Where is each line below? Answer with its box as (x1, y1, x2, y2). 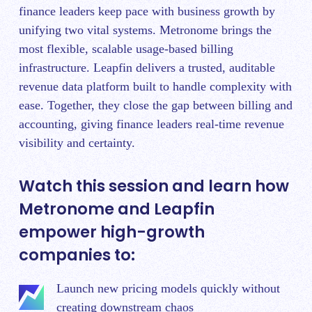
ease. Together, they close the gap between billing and (19, 98, 292, 113)
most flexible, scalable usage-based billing (19, 42, 233, 56)
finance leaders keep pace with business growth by (19, 4, 275, 19)
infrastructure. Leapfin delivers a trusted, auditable (19, 61, 275, 75)
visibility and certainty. (19, 136, 135, 150)
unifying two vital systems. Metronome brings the (19, 23, 272, 38)
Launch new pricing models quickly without (56, 281, 280, 295)
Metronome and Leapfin (19, 197, 214, 220)
